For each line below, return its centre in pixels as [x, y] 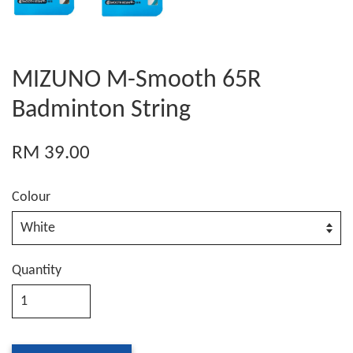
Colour [31, 198]
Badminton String [101, 111]
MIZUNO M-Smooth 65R [136, 81]
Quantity [37, 271]
